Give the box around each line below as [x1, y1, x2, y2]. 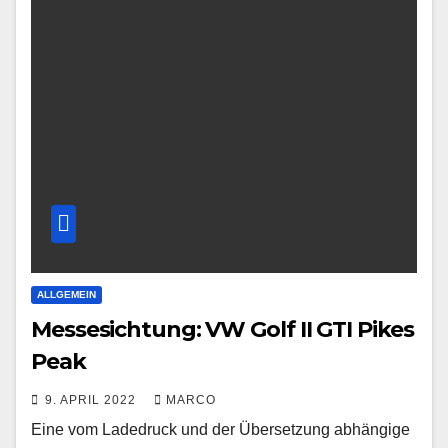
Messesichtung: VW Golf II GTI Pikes [31, 316, 414, 344]
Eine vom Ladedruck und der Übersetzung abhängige [31, 421, 410, 439]
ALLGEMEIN [37, 289, 96, 301]
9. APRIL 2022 [45, 393, 140, 408]
